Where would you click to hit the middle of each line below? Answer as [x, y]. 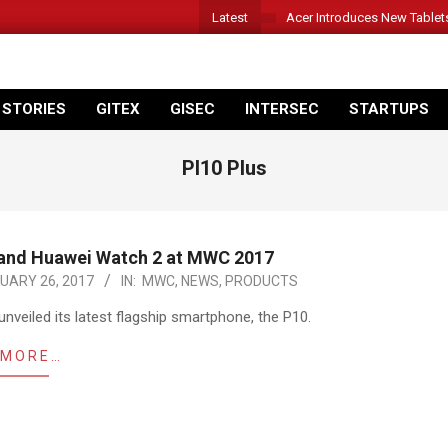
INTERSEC [282, 109]
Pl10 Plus [224, 168]
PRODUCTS [261, 281]
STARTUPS [389, 109]
